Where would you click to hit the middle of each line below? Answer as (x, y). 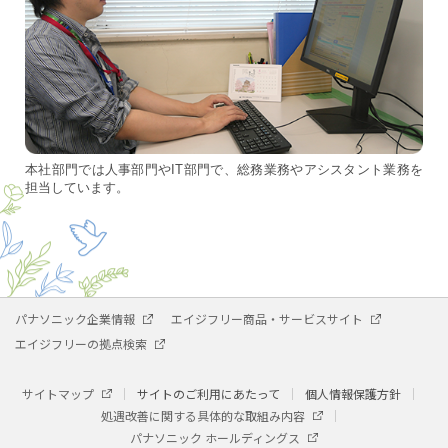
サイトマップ (58, 394)
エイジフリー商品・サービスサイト (267, 319)
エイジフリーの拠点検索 (81, 344)
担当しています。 (77, 188)
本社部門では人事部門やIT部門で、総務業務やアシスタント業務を (224, 170)
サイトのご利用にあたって (208, 394)
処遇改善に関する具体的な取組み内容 (202, 416)
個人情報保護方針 (353, 394)
